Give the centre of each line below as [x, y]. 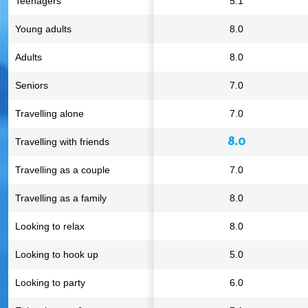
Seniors [32, 85]
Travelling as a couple [63, 170]
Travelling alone [49, 113]
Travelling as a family [61, 198]
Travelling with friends [62, 142]
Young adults [43, 29]
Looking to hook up [57, 254]
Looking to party [50, 283]
